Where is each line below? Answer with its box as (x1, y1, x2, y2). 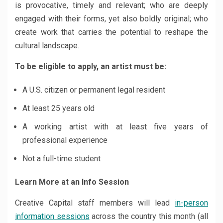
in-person (175, 198, 208, 208)
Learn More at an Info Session (15, 177, 129, 187)
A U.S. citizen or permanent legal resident (22, 85, 165, 95)
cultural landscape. (15, 41, 79, 50)
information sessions (15, 212, 90, 221)
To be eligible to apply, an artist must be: (15, 62, 166, 71)
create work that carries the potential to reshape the (15, 27, 208, 37)
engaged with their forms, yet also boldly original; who (15, 14, 208, 23)
